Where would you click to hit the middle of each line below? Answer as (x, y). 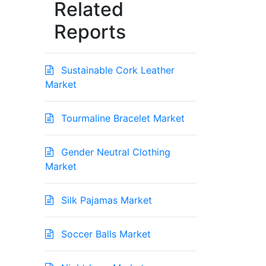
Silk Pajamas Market (105, 200)
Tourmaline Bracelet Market (121, 118)
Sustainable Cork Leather (116, 70)
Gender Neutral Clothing (114, 152)
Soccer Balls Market (104, 234)
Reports (90, 32)
